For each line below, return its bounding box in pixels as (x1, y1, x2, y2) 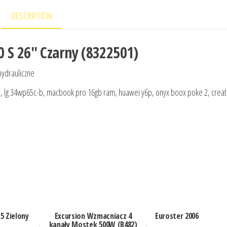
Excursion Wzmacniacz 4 (54, 210, 132, 222)
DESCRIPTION (12, 10, 52, 22)
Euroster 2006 (155, 210, 199, 222)
